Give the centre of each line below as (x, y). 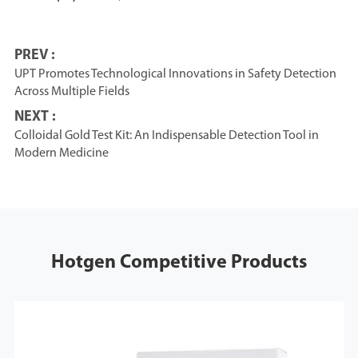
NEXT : (35, 117)
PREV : (34, 56)
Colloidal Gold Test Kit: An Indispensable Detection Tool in (166, 136)
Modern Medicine (61, 153)
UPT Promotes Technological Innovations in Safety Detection (175, 74)
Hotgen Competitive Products (179, 263)
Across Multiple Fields (72, 92)
